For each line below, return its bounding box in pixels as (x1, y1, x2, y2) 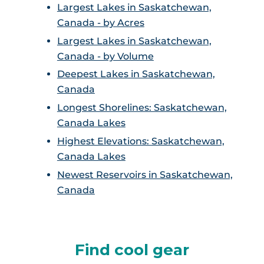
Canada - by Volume (57, 50, 154, 62)
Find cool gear (74, 240, 189, 259)
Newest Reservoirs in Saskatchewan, (57, 169, 233, 180)
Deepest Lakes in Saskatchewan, (57, 68, 215, 80)
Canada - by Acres (57, 16, 144, 28)
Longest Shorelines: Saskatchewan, (57, 102, 227, 114)
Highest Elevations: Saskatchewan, (57, 135, 225, 147)
